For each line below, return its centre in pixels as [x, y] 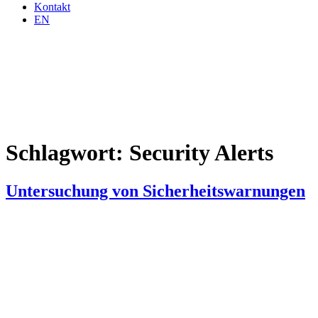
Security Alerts [201, 153]
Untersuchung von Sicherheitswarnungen [155, 191]
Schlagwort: [67, 153]
